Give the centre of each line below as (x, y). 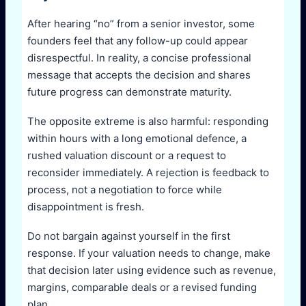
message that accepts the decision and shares (139, 74)
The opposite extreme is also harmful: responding (148, 122)
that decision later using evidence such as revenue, (152, 270)
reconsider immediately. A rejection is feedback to (148, 173)
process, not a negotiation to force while (125, 190)
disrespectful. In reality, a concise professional (139, 57)
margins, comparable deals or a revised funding (142, 288)
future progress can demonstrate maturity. (129, 92)
